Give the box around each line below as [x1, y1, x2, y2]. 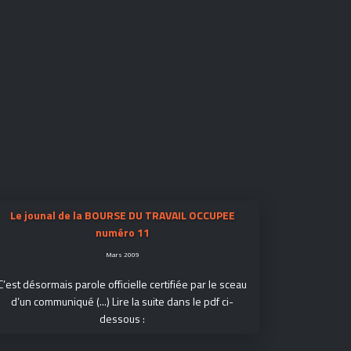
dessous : [100, 310, 145, 327]
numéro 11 [95, 224, 150, 241]
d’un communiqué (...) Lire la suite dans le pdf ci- [11, 293, 233, 309]
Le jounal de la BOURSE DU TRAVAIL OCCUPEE [9, 207, 235, 223]
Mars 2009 [105, 249, 139, 259]
